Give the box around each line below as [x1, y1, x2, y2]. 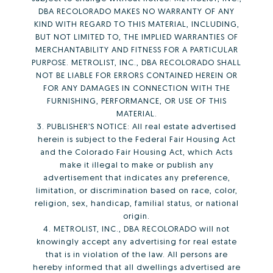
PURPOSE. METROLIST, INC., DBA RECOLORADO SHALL [32, 57, 241, 67]
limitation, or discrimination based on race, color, [35, 185, 238, 195]
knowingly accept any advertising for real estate [36, 236, 237, 246]
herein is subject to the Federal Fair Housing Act [37, 133, 236, 144]
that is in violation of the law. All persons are [45, 249, 228, 259]
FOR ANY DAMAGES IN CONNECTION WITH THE [43, 82, 230, 93]
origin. [123, 210, 150, 221]
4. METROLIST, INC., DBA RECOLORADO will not [43, 223, 230, 233]
